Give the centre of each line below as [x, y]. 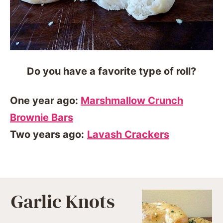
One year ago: [45, 100]
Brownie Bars [42, 117]
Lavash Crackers [128, 134]
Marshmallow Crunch [132, 100]
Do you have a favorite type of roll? [111, 71]
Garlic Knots [63, 202]
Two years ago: [47, 134]
